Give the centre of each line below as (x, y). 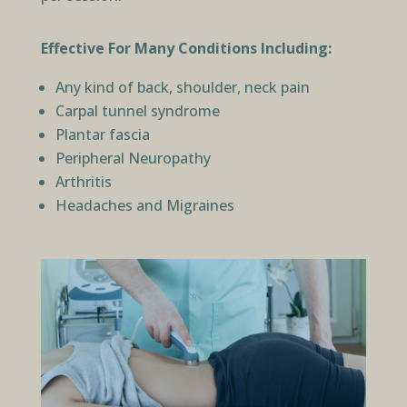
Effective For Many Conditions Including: (186, 48)
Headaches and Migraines (144, 205)
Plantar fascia (102, 134)
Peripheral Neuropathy (133, 158)
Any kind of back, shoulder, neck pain (182, 87)
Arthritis (83, 181)
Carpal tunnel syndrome (137, 110)
